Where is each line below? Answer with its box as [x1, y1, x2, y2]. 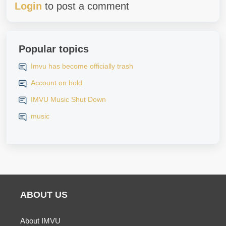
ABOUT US [20, 190, 68, 200]
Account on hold [31, 79, 82, 87]
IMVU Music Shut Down [31, 95, 106, 103]
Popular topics [19, 43, 89, 54]
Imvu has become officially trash [31, 62, 133, 70]
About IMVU [20, 216, 61, 225]
